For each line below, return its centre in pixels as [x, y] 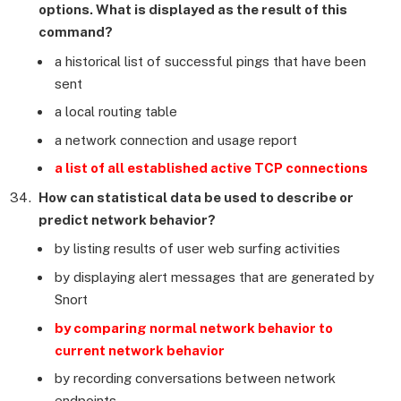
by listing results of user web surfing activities [197, 249]
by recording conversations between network [195, 379]
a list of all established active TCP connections [211, 168]
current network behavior [140, 350]
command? [76, 32]
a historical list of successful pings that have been [210, 61]
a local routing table [116, 112]
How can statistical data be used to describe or [196, 197]
